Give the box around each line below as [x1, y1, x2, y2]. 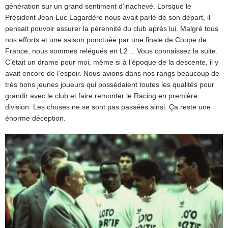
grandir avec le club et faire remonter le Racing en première [5, 92, 197, 100]
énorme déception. [5, 114, 66, 122]
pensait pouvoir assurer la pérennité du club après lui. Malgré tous [5, 24, 218, 33]
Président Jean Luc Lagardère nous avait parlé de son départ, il [5, 13, 210, 21]
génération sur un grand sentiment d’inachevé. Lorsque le [5, 2, 191, 10]
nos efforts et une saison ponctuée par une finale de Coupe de [5, 36, 207, 44]
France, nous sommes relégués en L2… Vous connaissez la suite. [5, 47, 218, 55]
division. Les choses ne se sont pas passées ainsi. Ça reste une [5, 103, 211, 111]
